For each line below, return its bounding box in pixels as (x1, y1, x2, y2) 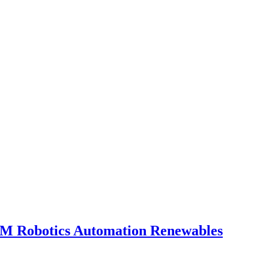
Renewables (150, 223, 223, 239)
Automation (73, 223, 150, 239)
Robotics (17, 223, 73, 239)
